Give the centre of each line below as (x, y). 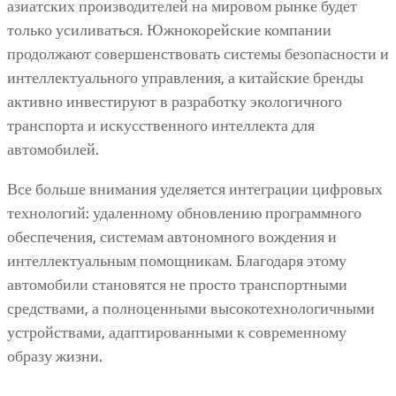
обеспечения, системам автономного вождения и (172, 236)
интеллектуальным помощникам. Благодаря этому (177, 260)
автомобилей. (53, 149)
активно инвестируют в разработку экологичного (175, 101)
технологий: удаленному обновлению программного (184, 213)
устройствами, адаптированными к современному (177, 332)
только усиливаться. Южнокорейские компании (169, 30)
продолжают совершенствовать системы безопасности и (198, 53)
